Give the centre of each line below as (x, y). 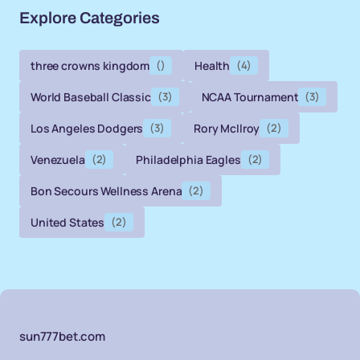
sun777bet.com (63, 336)
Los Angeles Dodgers (87, 128)
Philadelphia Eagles (188, 159)
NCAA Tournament (250, 96)
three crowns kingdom (90, 65)
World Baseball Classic (91, 96)
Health (212, 65)
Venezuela (58, 159)
